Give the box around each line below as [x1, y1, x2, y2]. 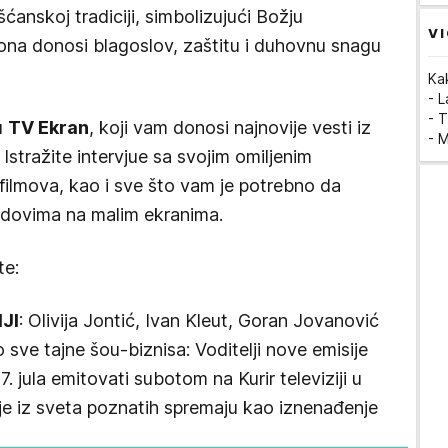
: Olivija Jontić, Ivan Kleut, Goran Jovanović [19, 310, 379, 331]
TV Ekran [8, 117, 89, 138]
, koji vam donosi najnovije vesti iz [89, 117, 371, 138]
